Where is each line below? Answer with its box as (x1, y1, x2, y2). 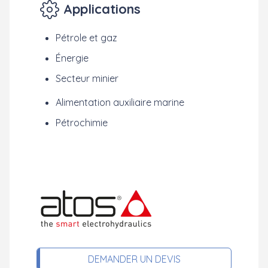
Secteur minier (56, 72, 118, 84)
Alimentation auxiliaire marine (56, 96, 184, 108)
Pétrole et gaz (56, 32, 117, 44)
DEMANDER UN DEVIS (87, 253, 181, 265)
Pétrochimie (56, 117, 108, 129)
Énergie (56, 52, 89, 64)
